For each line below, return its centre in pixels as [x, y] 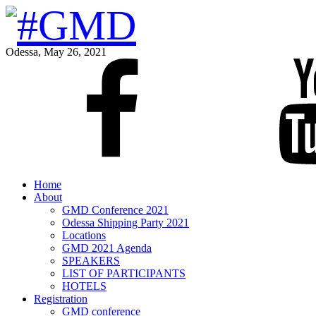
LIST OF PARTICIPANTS [124, 273]
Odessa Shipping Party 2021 [126, 223]
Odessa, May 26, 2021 [56, 52]
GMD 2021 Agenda [107, 248]
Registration [61, 299]
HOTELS [84, 286]
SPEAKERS [91, 261]
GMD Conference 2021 [115, 210]
